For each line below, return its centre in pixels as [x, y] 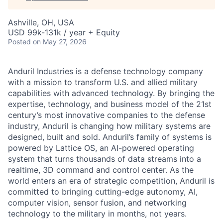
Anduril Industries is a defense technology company [106, 71]
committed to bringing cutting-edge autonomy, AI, [103, 192]
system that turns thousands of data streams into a [105, 159]
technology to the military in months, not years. [97, 214]
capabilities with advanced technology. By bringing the [111, 93]
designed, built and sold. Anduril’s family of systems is [110, 137]
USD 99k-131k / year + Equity [64, 32]
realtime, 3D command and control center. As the [101, 170]
